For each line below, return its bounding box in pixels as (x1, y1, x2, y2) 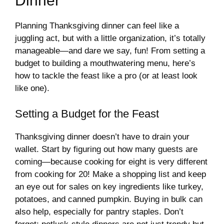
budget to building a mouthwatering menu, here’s (15, 58, 195, 68)
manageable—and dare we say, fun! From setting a (15, 46, 205, 56)
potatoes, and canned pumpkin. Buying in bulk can (15, 194, 202, 204)
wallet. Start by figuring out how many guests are (15, 144, 197, 154)
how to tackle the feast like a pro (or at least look (15, 71, 197, 81)
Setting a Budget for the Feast (15, 107, 159, 120)
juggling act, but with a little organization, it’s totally (15, 33, 205, 43)
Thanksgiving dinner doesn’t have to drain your (15, 131, 189, 141)
